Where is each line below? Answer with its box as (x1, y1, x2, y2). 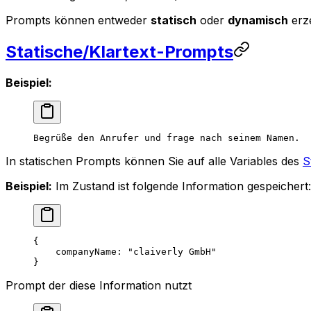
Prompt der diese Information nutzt (6, 278, 192, 292)
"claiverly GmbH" (128, 246, 217, 257)
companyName (33, 246, 117, 257)
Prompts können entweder (6, 12, 151, 27)
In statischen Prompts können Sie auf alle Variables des (6, 153, 303, 168)
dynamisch (228, 12, 288, 27)
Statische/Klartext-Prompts (6, 41, 233, 62)
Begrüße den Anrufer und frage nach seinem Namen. (33, 132, 300, 143)
